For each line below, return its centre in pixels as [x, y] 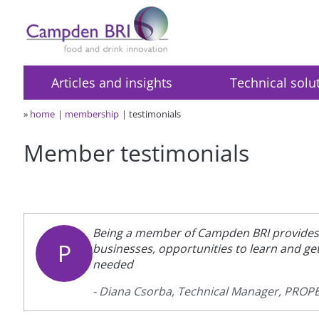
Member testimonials [137, 152]
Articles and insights [111, 82]
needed [113, 264]
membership [92, 114]
